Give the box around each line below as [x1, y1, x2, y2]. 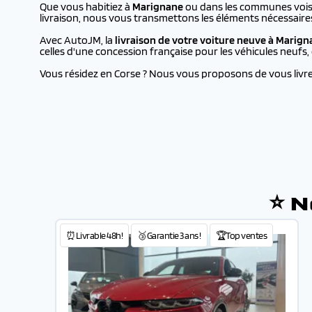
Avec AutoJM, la [40, 33, 115, 47]
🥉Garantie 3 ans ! [137, 230, 201, 241]
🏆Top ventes [215, 230, 267, 241]
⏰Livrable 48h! [66, 230, 123, 241]
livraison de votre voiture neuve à [115, 33, 276, 47]
